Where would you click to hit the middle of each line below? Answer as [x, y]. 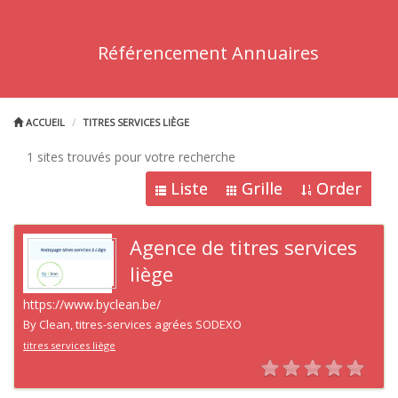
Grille [262, 188]
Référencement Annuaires [208, 53]
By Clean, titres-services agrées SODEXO [132, 324]
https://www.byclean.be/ [92, 304]
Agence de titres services [243, 247]
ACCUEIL [44, 122]
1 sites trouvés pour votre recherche [131, 157]
